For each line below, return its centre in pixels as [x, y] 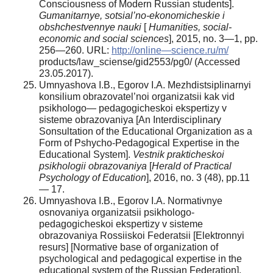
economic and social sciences [104, 38]
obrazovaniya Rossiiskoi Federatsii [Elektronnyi [142, 235]
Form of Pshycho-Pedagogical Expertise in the [139, 143]
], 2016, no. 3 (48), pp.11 [198, 177]
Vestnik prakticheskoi [179, 154]
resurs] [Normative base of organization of [129, 247]
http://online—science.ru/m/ [170, 50]
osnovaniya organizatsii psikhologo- [117, 212]
